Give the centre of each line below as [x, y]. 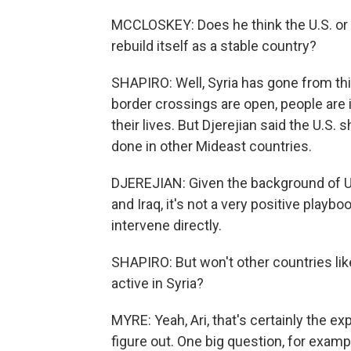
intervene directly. [166, 225]
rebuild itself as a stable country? [214, 46]
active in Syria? [157, 283]
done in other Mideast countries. [212, 146]
